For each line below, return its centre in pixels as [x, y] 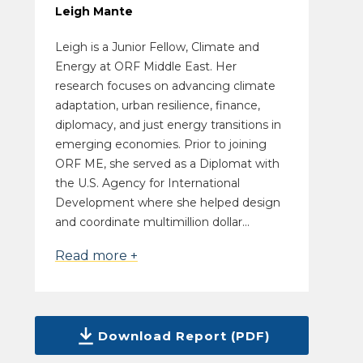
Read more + [96, 256]
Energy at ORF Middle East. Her [145, 67]
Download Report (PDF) [184, 335]
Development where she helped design [167, 203]
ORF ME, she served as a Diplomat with [167, 164]
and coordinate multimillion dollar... [152, 222]
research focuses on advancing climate [165, 86]
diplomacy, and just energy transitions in [168, 125]
